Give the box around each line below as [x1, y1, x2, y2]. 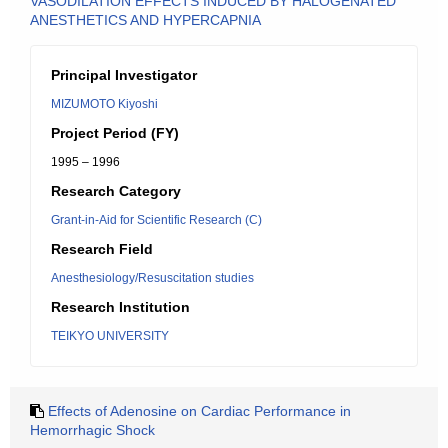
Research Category [51, 183, 181, 199]
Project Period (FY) [51, 125, 179, 141]
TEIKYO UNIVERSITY [51, 329, 169, 343]
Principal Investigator [51, 67, 197, 83]
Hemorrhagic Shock [30, 422, 155, 438]
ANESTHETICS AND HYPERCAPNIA [30, 12, 261, 28]
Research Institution [51, 299, 190, 315]
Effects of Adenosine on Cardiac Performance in [48, 403, 351, 419]
